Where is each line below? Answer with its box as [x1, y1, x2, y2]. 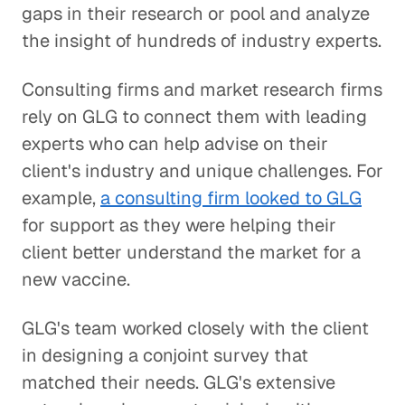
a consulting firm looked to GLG [100, 186, 362, 210]
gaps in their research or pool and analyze [22, 2, 370, 25]
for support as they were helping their [22, 213, 336, 237]
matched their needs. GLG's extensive [22, 371, 335, 394]
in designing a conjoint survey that [22, 344, 308, 367]
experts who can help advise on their [22, 132, 328, 155]
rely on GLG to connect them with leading [22, 105, 367, 128]
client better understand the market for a [22, 240, 361, 264]
